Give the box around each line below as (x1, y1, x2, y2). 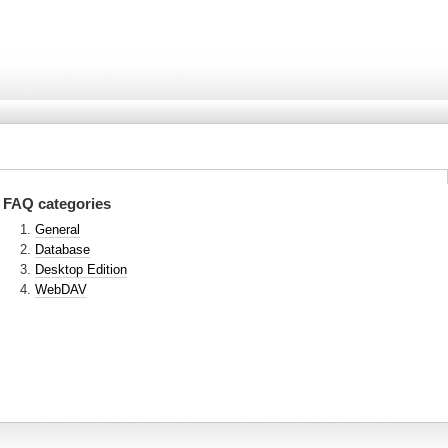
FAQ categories (3, 194, 112, 212)
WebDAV (35, 281, 88, 297)
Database (35, 241, 91, 257)
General (35, 222, 81, 238)
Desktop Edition (35, 261, 128, 277)
